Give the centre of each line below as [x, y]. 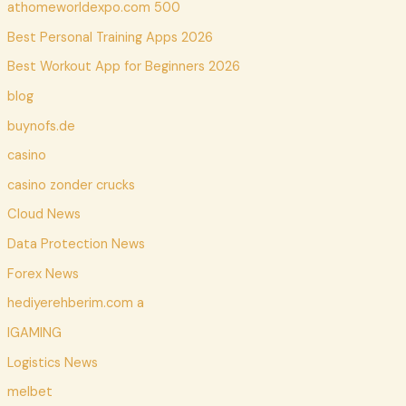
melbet [29, 392]
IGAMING [34, 333]
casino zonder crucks [71, 185]
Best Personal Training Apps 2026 [110, 37]
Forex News [43, 274]
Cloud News [43, 215]
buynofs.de [41, 126]
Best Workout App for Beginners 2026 [123, 67]
